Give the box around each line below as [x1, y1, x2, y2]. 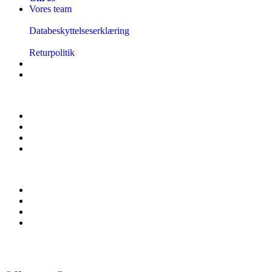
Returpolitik [29, 47, 75, 58]
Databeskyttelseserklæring [29, 25, 129, 36]
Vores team [29, 3, 72, 14]
